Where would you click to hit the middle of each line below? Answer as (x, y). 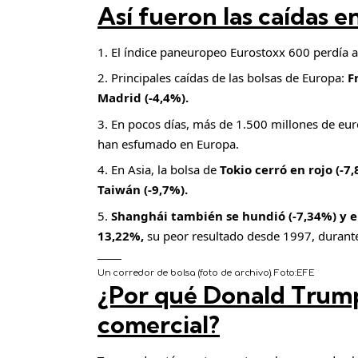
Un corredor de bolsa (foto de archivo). (185, 273)
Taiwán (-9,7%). (143, 190)
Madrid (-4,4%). (143, 98)
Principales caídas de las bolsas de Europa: (229, 78)
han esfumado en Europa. (168, 143)
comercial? (159, 325)
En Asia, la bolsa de (164, 170)
